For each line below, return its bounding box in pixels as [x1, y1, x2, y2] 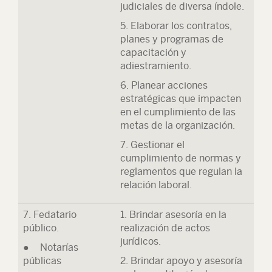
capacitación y [120, 47, 186, 58]
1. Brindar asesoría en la [120, 209, 226, 220]
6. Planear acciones [120, 80, 208, 91]
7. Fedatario [23, 209, 76, 220]
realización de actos [120, 222, 210, 234]
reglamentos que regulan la [120, 166, 242, 177]
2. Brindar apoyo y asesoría [120, 255, 242, 267]
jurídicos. [120, 236, 161, 247]
